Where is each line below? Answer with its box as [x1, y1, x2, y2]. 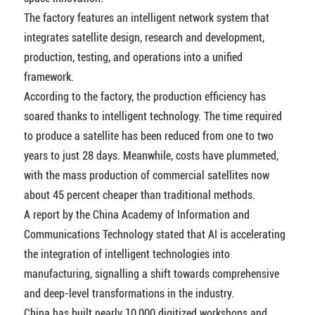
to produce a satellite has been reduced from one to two [23, 129, 274, 143]
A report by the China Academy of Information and [23, 208, 250, 221]
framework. [23, 70, 74, 84]
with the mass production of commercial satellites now [23, 169, 269, 182]
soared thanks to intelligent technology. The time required [23, 110, 282, 123]
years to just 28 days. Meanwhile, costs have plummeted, [23, 149, 278, 162]
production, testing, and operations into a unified [23, 51, 243, 64]
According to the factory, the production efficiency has [23, 90, 266, 103]
